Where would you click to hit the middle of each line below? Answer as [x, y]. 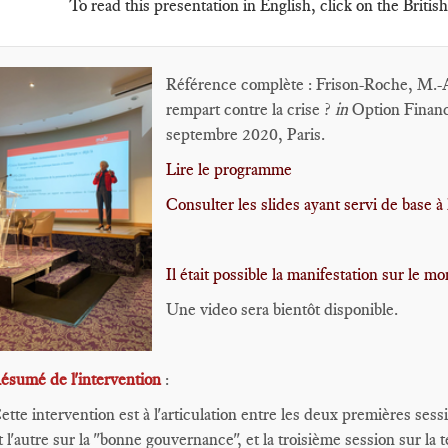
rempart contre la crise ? [250, 109]
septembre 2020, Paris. [245, 134]
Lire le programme [229, 169]
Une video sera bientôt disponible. [282, 309]
